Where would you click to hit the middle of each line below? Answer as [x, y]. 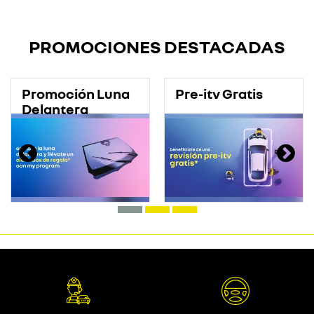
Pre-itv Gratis [219, 93]
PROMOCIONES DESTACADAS [157, 47]
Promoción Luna [76, 93]
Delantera [55, 109]
